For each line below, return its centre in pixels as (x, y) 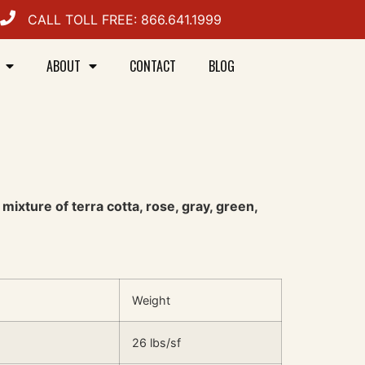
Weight (151, 300)
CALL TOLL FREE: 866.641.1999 (125, 20)
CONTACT (153, 66)
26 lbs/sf (156, 342)
